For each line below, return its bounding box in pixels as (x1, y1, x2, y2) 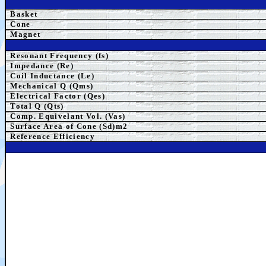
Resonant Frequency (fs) (10, 51, 109, 60)
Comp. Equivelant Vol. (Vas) (10, 112, 126, 121)
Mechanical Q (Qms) (10, 81, 94, 90)
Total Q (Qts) (10, 102, 64, 110)
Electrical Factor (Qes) (10, 91, 105, 100)
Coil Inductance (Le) (10, 71, 94, 80)
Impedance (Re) (10, 61, 74, 70)
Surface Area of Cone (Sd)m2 (10, 122, 128, 131)
